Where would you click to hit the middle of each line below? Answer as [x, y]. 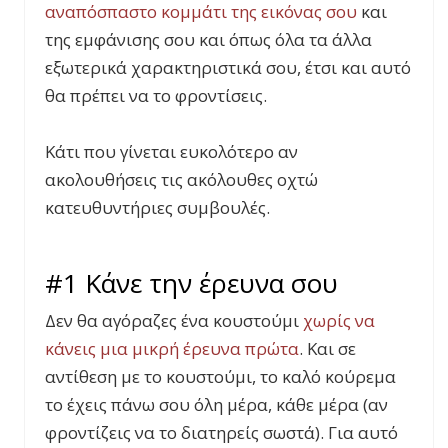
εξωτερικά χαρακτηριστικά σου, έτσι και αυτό [228, 68]
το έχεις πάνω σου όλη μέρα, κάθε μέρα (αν [216, 405]
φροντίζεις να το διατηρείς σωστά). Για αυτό [221, 433]
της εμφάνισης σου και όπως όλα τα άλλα [208, 40]
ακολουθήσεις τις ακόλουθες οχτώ [181, 180]
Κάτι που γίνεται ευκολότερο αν [171, 152]
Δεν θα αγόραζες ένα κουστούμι [174, 321]
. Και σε [327, 349]
